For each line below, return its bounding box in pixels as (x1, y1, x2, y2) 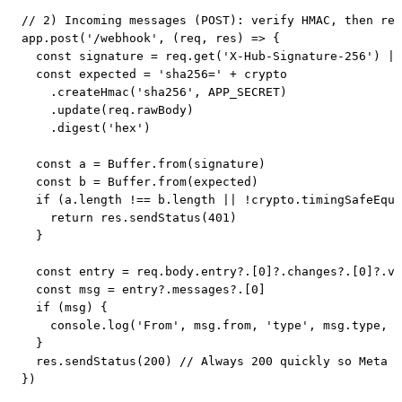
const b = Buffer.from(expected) (22, 174, 258, 188)
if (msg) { (22, 300, 108, 314)
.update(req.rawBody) (22, 102, 194, 117)
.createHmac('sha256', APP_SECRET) (22, 84, 287, 99)
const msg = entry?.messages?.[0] (22, 282, 266, 296)
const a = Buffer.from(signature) (22, 156, 266, 170)
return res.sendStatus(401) (22, 210, 237, 224)
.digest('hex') (22, 120, 151, 135)
